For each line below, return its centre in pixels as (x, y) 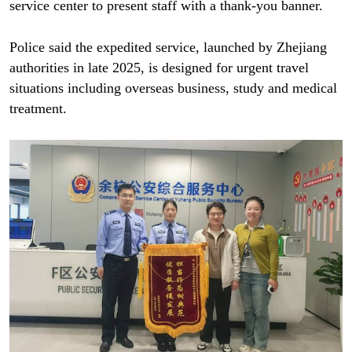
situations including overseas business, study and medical (173, 88)
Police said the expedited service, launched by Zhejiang (168, 48)
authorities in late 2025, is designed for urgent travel (159, 68)
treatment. (38, 109)
